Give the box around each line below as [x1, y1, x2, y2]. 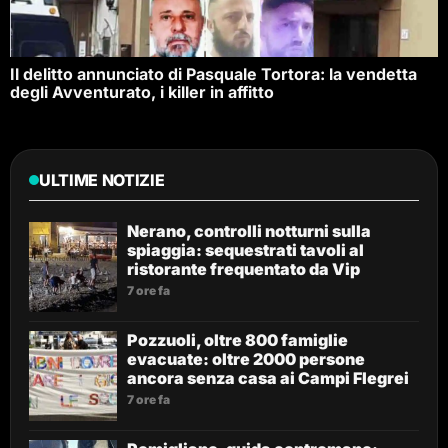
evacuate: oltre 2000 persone [127, 348, 365, 369]
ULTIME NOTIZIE [39, 169, 165, 190]
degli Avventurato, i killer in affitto [10, 81, 274, 102]
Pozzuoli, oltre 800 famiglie [127, 329, 348, 350]
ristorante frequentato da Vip [127, 258, 360, 279]
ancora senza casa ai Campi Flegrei [127, 367, 409, 388]
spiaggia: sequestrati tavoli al [127, 239, 364, 260]
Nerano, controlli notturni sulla [127, 220, 371, 241]
